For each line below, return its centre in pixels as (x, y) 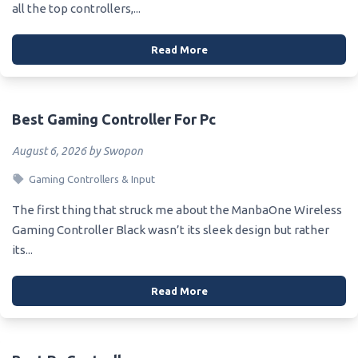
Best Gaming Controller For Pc (114, 119)
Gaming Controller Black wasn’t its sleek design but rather (171, 229)
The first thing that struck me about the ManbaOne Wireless (177, 209)
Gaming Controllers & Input (92, 179)
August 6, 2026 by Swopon (78, 151)
